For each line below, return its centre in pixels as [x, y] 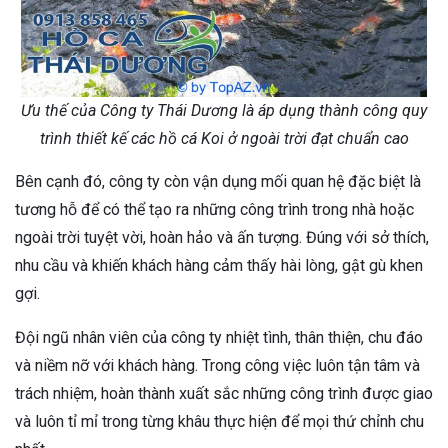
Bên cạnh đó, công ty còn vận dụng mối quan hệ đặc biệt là [218, 181]
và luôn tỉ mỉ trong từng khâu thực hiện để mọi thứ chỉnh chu [219, 421]
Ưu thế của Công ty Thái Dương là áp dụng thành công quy [224, 110]
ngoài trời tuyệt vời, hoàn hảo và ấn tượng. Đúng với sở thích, [222, 237]
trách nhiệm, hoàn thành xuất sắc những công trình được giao [224, 393]
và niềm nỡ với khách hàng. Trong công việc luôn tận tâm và [217, 365]
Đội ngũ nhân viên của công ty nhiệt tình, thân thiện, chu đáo [219, 337]
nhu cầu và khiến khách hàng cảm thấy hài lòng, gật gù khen [219, 265]
